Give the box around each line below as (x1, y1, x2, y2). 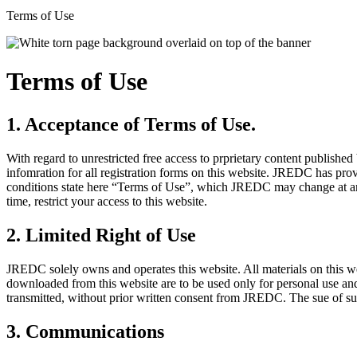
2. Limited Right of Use (6, 224, 196, 245)
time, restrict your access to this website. (6, 194, 207, 208)
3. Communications (6, 320, 164, 342)
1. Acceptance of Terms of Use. (6, 113, 256, 135)
